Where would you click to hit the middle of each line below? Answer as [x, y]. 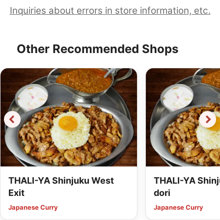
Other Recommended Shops [97, 49]
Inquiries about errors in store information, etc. [110, 11]
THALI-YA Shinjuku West [61, 181]
